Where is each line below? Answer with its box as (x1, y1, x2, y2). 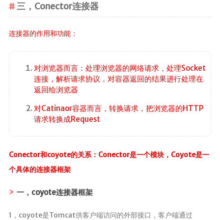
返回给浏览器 (33, 84, 78, 94)
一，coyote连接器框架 (16, 188, 93, 197)
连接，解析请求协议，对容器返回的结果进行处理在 (33, 74, 203, 83)
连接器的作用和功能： (8, 28, 78, 38)
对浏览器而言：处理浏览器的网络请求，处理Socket (33, 63, 206, 73)
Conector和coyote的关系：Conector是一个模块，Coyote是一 (8, 150, 209, 160)
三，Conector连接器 (16, 1, 99, 12)
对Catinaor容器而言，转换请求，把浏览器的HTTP (33, 103, 203, 113)
